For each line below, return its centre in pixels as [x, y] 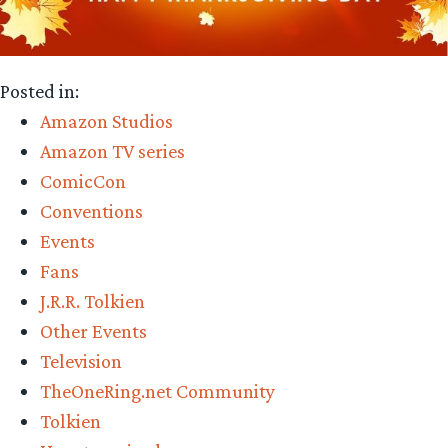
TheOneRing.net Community [157, 390]
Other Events [93, 330]
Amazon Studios [106, 120]
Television [81, 360]
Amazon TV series [112, 150]
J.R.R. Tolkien [92, 300]
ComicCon [83, 180]
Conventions [91, 210]
